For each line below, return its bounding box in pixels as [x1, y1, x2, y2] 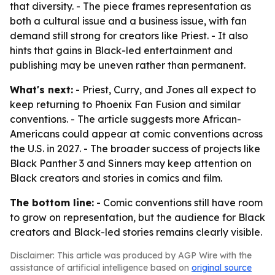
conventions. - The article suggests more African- [10, 113, 241, 125]
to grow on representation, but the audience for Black [10, 211, 265, 223]
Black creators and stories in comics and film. [10, 172, 222, 184]
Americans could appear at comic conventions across [10, 128, 263, 140]
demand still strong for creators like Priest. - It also [10, 29, 248, 42]
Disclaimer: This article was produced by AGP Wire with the [10, 250, 252, 261]
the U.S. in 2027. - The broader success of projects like [10, 142, 260, 155]
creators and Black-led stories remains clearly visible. [10, 226, 262, 238]
